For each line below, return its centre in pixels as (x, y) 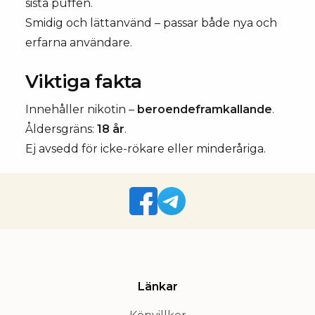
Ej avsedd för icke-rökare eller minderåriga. (146, 149)
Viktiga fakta (84, 82)
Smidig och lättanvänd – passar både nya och (151, 23)
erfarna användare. (79, 43)
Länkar (157, 287)
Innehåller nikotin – (81, 109)
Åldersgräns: (61, 129)
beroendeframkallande (205, 109)
